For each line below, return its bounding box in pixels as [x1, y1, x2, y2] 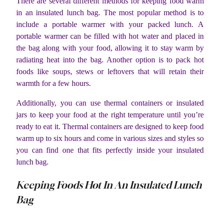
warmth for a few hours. [16, 79, 91, 88]
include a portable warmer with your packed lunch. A [16, 20, 204, 29]
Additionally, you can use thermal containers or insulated [16, 99, 204, 108]
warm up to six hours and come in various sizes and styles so [16, 134, 204, 143]
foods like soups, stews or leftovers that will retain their [16, 67, 204, 76]
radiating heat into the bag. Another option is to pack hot [16, 55, 204, 64]
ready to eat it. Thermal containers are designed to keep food [16, 122, 204, 131]
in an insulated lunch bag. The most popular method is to [16, 8, 204, 17]
